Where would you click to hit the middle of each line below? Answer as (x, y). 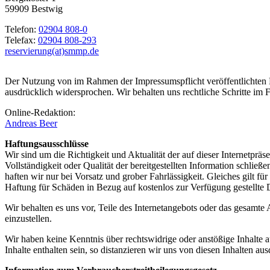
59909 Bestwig (34, 9)
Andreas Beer (31, 124)
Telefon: (22, 30)
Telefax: (21, 40)
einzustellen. (28, 219)
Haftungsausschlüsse (47, 144)
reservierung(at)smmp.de (52, 51)
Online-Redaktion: (40, 113)
